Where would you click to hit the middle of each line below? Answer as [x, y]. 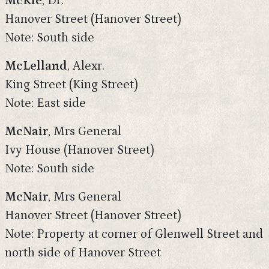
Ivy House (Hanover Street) [80, 150]
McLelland [36, 66]
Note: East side [45, 103]
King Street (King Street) [71, 85]
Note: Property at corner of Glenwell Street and [134, 234]
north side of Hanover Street [83, 253]
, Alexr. [86, 66]
